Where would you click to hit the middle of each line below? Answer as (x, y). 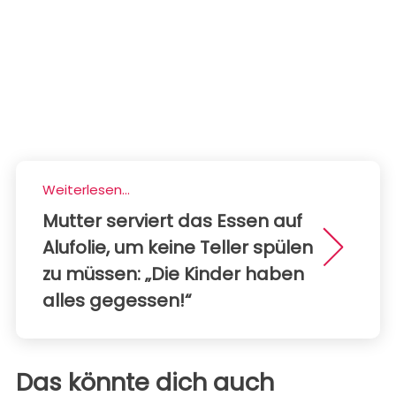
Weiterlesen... (86, 190)
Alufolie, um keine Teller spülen (178, 248)
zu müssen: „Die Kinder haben (173, 274)
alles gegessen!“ (117, 301)
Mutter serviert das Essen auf (172, 221)
